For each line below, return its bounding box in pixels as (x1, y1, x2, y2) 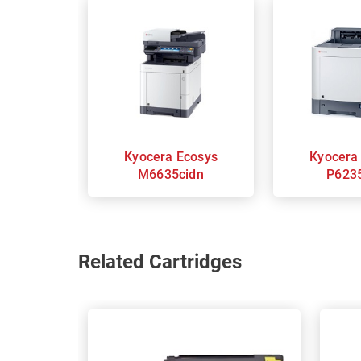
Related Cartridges (78, 251, 242, 273)
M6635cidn (138, 166, 204, 182)
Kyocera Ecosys (124, 148, 176, 164)
